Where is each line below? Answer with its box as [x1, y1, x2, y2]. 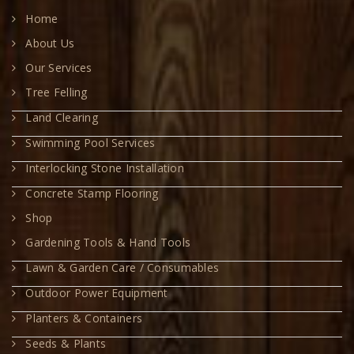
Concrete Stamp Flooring [25, 186, 159, 201]
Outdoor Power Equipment [25, 285, 168, 301]
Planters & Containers [25, 311, 143, 326]
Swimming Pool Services [25, 135, 156, 151]
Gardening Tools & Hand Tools [25, 235, 191, 250]
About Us [25, 36, 75, 51]
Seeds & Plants [25, 336, 107, 352]
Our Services [25, 60, 92, 76]
